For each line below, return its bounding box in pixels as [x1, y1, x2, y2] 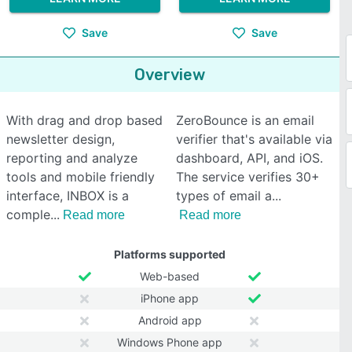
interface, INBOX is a [6, 188, 129, 203]
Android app [137, 313, 202, 327]
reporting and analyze [6, 150, 137, 166]
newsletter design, [6, 131, 115, 147]
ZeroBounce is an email [176, 112, 314, 128]
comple [6, 207, 50, 222]
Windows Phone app [117, 335, 222, 349]
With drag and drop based [6, 112, 163, 128]
